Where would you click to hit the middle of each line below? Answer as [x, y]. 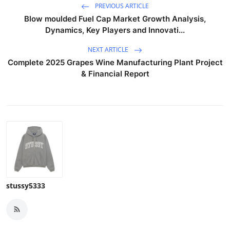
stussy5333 [26, 185]
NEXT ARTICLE [109, 49]
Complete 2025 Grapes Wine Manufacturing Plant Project [115, 62]
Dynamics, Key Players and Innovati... [115, 30]
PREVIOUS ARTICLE [121, 6]
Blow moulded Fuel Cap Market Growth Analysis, [115, 18]
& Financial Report [115, 73]
